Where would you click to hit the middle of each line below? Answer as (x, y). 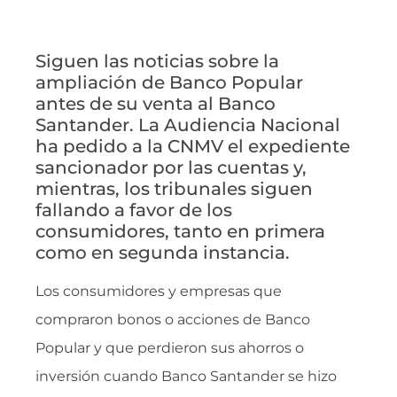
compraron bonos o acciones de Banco (173, 319)
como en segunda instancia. (163, 253)
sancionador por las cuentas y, (171, 167)
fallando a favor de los (134, 210)
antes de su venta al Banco (156, 104)
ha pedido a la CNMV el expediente (193, 146)
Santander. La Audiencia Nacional (188, 125)
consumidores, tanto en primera (180, 231)
